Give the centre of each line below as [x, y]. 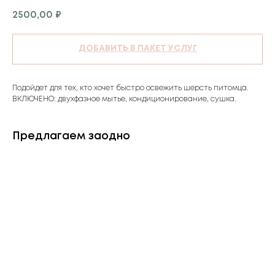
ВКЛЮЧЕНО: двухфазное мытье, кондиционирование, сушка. [124, 99]
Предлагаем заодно [71, 136]
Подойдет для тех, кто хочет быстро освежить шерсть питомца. [130, 88]
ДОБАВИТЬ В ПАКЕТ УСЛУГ [137, 48]
